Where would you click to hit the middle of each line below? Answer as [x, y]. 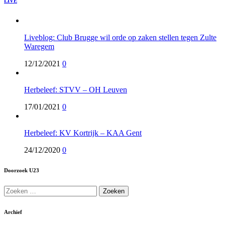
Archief [13, 212]
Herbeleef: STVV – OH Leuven [76, 89]
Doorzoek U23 [22, 170]
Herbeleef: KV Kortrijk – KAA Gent [83, 133]
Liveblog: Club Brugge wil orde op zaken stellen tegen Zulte [120, 37]
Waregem [39, 46]
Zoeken [16, 189]
